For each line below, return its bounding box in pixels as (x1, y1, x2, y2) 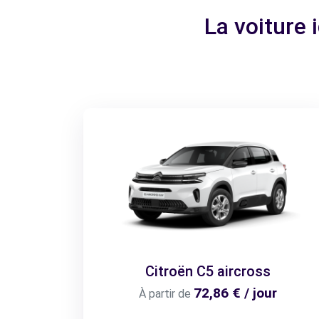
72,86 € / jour (194, 284, 277, 301)
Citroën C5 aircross (145, 262, 271, 280)
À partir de (139, 286, 191, 300)
